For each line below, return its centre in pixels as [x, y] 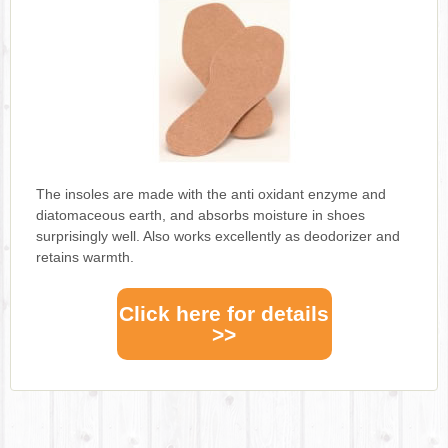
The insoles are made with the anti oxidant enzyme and [211, 194]
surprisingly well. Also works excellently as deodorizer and [218, 236]
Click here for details [224, 314]
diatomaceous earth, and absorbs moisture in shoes [200, 215]
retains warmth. [85, 257]
